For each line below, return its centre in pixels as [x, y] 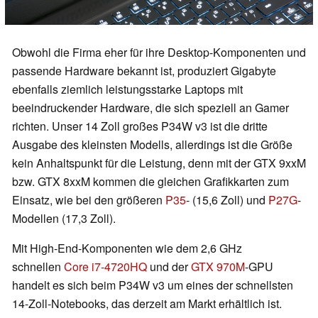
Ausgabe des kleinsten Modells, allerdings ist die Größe [152, 145]
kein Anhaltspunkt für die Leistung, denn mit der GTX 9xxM [159, 163]
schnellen [38, 267]
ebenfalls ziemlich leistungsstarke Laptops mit [127, 89]
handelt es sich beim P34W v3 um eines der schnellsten [153, 285]
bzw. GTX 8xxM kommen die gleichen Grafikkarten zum [150, 182]
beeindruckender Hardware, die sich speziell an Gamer [150, 108]
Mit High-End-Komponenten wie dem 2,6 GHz [127, 248]
